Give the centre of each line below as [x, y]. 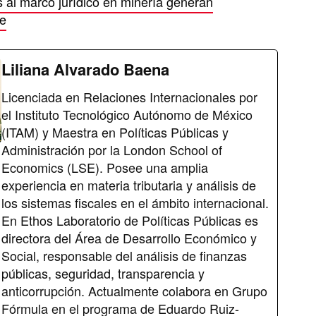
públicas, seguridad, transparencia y [103, 273]
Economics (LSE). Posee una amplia [105, 168]
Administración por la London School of [112, 150]
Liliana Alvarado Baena [85, 69]
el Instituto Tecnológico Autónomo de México [127, 115]
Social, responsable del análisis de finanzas [124, 256]
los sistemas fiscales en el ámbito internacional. [135, 203]
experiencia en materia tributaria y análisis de [129, 185]
